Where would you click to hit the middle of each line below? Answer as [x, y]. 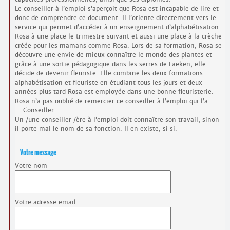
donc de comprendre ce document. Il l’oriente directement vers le [115, 18]
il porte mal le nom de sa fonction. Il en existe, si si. [96, 129]
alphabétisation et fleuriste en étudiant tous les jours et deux [108, 83]
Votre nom [31, 166]
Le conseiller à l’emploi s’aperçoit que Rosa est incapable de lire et [117, 9]
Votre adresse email [45, 202]
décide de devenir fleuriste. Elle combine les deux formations [109, 73]
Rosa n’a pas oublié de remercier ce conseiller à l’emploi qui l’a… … [118, 101]
